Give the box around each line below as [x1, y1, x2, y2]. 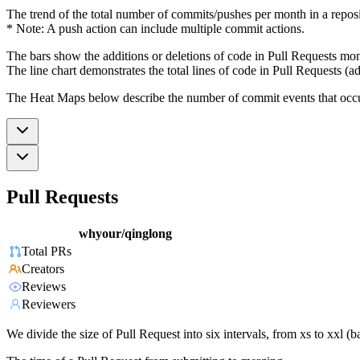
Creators [22, 262, 64, 276]
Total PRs [22, 244, 72, 259]
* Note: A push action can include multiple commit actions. [6, 21, 305, 35]
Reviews [22, 280, 66, 294]
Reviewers [22, 297, 76, 312]
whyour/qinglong [79, 227, 172, 241]
